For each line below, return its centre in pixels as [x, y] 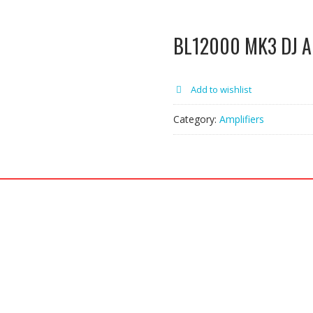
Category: [196, 119]
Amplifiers [242, 119]
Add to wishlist [221, 89]
